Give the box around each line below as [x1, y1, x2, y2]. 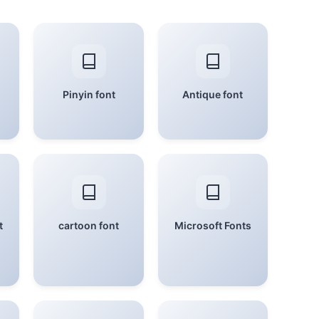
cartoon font [58, 219, 120, 231]
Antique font [182, 88, 244, 100]
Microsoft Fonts [174, 219, 251, 231]
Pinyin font [62, 88, 115, 100]
